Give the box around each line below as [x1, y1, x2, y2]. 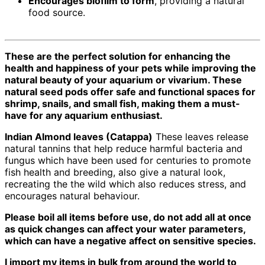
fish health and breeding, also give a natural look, [5, 166, 225, 179]
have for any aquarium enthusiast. [5, 109, 163, 122]
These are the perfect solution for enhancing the [5, 50, 231, 63]
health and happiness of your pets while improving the [5, 62, 256, 75]
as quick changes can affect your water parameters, [5, 223, 245, 235]
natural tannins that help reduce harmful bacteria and [5, 143, 243, 155]
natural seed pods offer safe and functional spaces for [5, 86, 256, 98]
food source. [28, 7, 85, 19]
